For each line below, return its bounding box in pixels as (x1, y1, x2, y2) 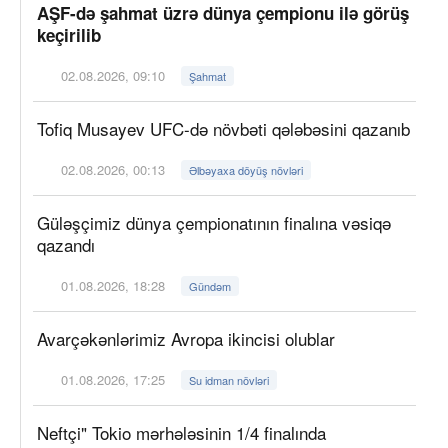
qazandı (37, 231, 100, 257)
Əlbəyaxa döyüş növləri (189, 161, 304, 178)
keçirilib (37, 22, 101, 47)
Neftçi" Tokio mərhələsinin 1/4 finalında (37, 419, 326, 445)
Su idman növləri (189, 371, 270, 388)
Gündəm (189, 277, 232, 294)
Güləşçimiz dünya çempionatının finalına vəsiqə (37, 209, 391, 235)
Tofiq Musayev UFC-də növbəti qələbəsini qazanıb (37, 115, 410, 141)
